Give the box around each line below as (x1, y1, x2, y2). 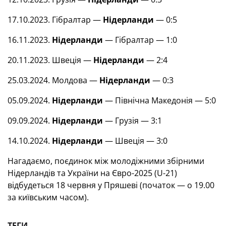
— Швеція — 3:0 (103, 135, 167, 146)
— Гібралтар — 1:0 (103, 34, 177, 45)
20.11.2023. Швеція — (8, 54, 93, 66)
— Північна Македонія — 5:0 (103, 95, 216, 106)
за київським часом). (8, 192, 89, 203)
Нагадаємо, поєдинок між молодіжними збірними (8, 155, 204, 166)
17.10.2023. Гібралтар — (8, 14, 103, 25)
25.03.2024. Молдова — (8, 75, 99, 86)
